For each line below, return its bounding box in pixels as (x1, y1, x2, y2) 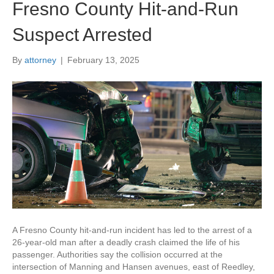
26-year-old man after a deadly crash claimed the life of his (12, 237, 240, 247)
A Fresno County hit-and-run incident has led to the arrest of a (12, 224, 252, 235)
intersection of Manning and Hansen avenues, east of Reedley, (12, 261, 255, 272)
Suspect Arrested (12, 24, 152, 45)
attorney (24, 54, 56, 65)
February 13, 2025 (67, 54, 139, 65)
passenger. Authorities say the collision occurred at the (12, 249, 223, 259)
